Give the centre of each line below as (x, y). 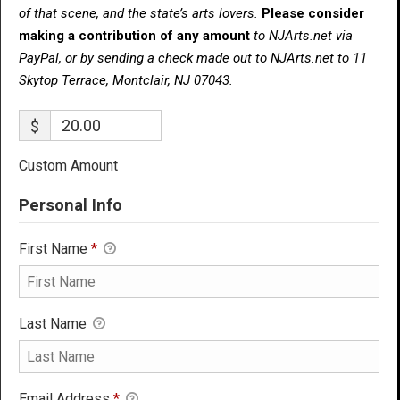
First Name (55, 248)
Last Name (54, 323)
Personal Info (71, 204)
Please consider (313, 13)
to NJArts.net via (303, 35)
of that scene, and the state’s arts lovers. (140, 13)
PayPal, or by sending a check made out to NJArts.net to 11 (193, 58)
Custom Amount (68, 165)
